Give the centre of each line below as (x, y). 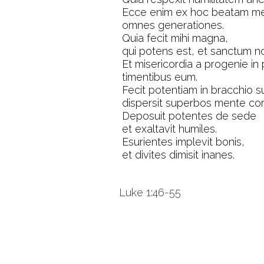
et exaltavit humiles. (169, 129)
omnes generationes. (173, 25)
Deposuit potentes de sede (189, 116)
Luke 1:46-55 (150, 192)
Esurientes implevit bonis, (183, 142)
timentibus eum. (160, 77)
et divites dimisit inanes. (178, 155)
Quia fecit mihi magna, (175, 38)
